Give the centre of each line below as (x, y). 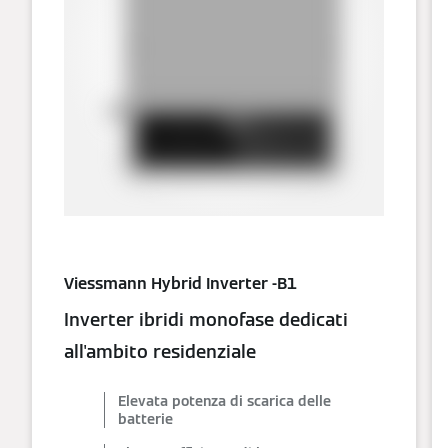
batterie (145, 418)
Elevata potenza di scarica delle (224, 400)
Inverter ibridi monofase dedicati (206, 319)
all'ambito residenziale (160, 351)
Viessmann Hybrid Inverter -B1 (180, 283)
